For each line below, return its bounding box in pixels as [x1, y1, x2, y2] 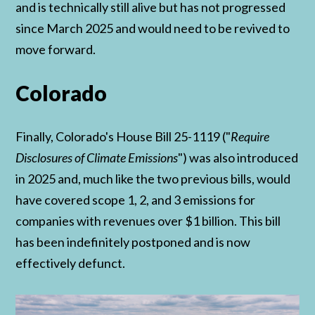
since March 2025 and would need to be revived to [15, 20, 290, 37]
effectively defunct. [15, 255, 126, 271]
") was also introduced [178, 150, 299, 166]
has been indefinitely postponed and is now [15, 234, 251, 250]
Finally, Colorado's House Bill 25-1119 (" [15, 129, 231, 145]
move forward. [15, 41, 96, 58]
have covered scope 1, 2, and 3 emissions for [15, 192, 256, 208]
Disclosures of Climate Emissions [15, 150, 179, 166]
